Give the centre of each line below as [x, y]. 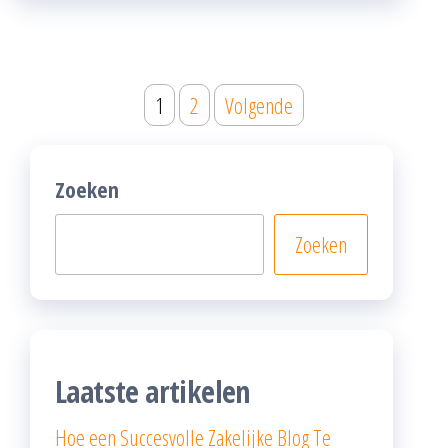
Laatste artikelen [152, 392]
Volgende [259, 105]
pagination [91, 135]
